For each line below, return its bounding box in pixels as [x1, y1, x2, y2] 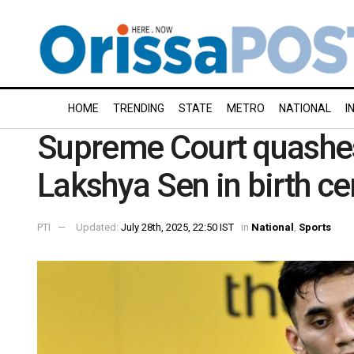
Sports [299, 220, 331, 233]
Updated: [76, 220, 121, 233]
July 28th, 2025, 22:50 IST [121, 220, 234, 233]
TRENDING [113, 102, 164, 115]
